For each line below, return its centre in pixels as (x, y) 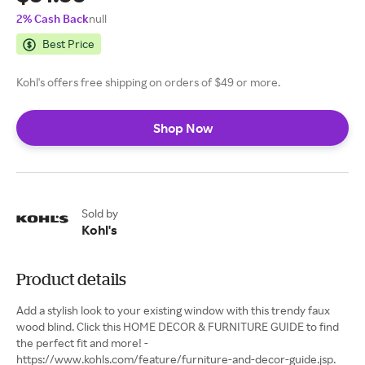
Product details (71, 279)
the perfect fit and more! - (82, 343)
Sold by (100, 213)
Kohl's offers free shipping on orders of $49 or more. (148, 82)
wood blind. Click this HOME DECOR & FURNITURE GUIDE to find (178, 326)
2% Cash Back (53, 18)
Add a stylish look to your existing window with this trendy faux (173, 310)
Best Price (68, 44)
